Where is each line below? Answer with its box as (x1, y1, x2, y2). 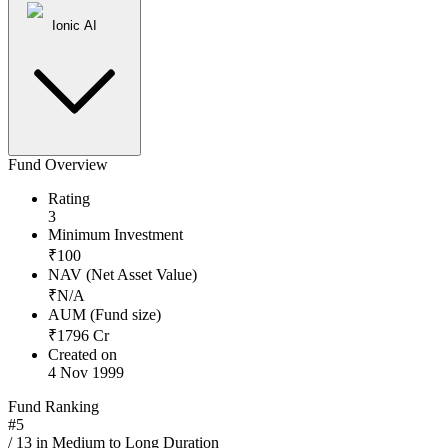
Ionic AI (52, 18, 97, 34)
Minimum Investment (48, 226, 183, 244)
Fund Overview (8, 156, 108, 174)
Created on (48, 346, 117, 364)
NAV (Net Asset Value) (48, 266, 197, 284)
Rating (48, 190, 90, 208)
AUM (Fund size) (48, 306, 161, 324)
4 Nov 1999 (48, 364, 124, 382)
